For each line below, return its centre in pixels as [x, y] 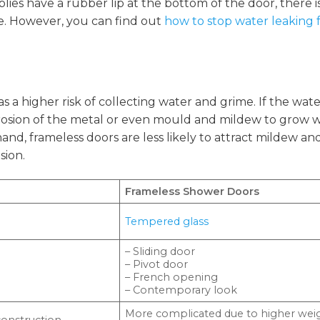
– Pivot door [157, 265]
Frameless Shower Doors [192, 192]
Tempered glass [167, 222]
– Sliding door [160, 252]
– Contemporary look [181, 290]
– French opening [172, 277]
